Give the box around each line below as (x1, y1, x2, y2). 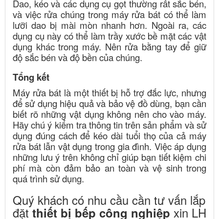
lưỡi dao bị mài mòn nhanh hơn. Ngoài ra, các (13, 18, 206, 31)
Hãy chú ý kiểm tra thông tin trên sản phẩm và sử (13, 118, 206, 131)
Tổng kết (13, 70, 49, 84)
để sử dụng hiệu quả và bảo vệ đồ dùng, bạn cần (13, 96, 206, 109)
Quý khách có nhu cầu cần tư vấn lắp (13, 191, 205, 208)
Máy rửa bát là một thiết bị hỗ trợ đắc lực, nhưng (13, 86, 206, 99)
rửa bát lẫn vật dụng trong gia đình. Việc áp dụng (13, 139, 206, 153)
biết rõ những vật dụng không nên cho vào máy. (13, 107, 206, 120)
